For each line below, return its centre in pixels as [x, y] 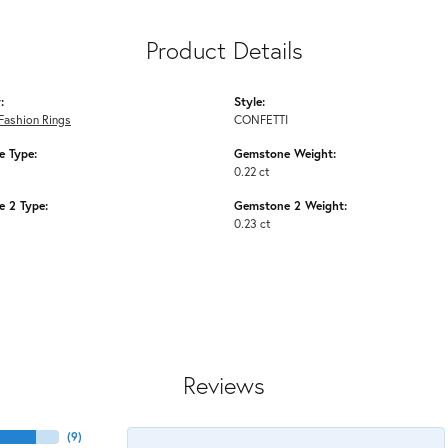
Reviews [224, 385]
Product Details [224, 50]
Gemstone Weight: [285, 153]
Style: [249, 101]
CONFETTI [261, 119]
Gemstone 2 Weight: [290, 205]
